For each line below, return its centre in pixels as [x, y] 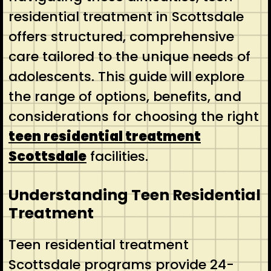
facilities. [117, 156]
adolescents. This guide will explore [126, 76]
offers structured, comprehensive [121, 36]
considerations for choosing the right [133, 116]
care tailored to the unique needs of [129, 56]
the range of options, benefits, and [125, 96]
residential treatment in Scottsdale [126, 16]
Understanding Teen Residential [134, 195]
